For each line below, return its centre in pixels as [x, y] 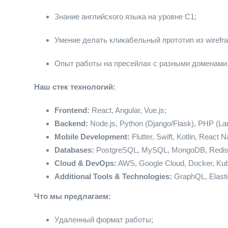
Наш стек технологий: [75, 87]
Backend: [72, 123]
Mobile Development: [92, 137]
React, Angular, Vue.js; [129, 110]
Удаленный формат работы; [104, 220]
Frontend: [73, 110]
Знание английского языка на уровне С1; [125, 17]
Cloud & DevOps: [85, 163]
